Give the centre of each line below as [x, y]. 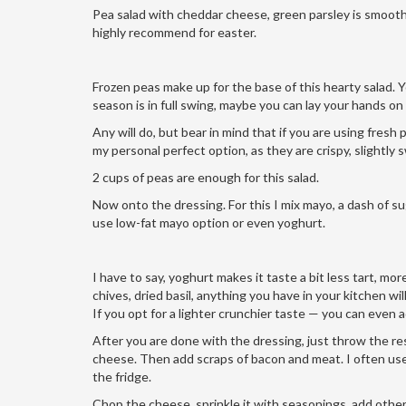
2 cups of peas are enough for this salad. [206, 177]
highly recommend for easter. [174, 32]
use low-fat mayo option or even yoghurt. [209, 222]
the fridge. [122, 376]
